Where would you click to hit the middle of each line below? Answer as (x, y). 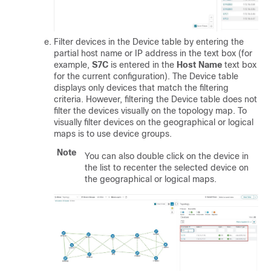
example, (73, 64)
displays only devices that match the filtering (141, 87)
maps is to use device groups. (113, 133)
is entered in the (142, 64)
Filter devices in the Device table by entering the (149, 41)
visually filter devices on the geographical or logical (154, 122)
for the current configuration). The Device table (146, 76)
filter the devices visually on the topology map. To (150, 110)
